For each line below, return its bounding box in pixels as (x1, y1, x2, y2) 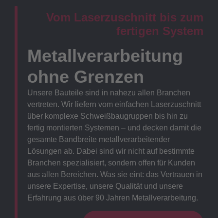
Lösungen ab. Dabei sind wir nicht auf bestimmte (27, 146, 195, 155)
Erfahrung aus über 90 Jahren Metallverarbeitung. (27, 193, 198, 202)
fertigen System (116, 24, 203, 38)
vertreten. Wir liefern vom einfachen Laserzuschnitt (27, 100, 201, 109)
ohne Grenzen (27, 66, 144, 87)
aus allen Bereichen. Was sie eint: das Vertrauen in (27, 170, 202, 179)
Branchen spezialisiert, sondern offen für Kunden (27, 158, 195, 167)
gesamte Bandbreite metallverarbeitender (27, 135, 170, 144)
